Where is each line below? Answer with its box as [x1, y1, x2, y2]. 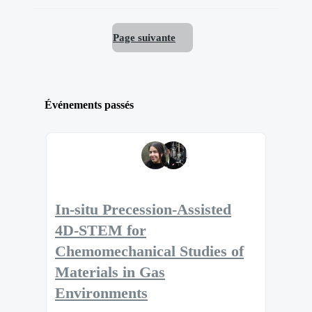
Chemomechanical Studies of [55, 242, 244, 260]
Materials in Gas [55, 263, 165, 281]
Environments [55, 284, 148, 302]
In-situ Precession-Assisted [55, 201, 231, 218]
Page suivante [113, 31, 175, 44]
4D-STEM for [55, 221, 146, 239]
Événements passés [45, 98, 134, 111]
